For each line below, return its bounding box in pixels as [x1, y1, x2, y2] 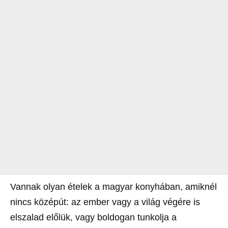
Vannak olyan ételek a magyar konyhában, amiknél [10, 182, 217, 192]
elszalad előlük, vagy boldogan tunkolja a [10, 212, 177, 223]
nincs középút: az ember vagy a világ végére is [10, 197, 200, 208]
